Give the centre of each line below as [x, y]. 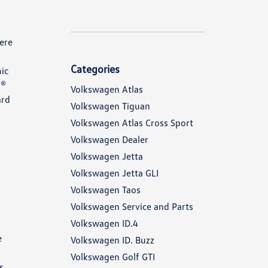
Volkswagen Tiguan [111, 106]
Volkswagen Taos [106, 190]
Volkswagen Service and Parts [132, 206]
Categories [95, 69]
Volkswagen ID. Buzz [113, 240]
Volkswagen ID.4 [105, 223]
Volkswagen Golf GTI [113, 257]
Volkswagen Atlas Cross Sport [132, 123]
